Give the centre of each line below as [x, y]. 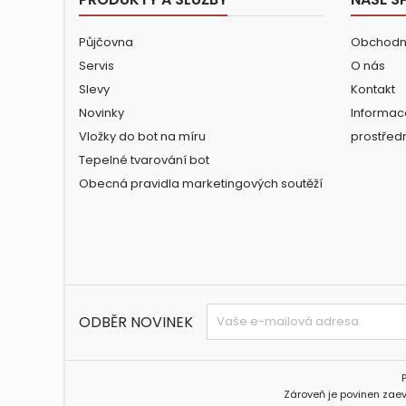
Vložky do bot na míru [142, 137]
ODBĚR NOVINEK [136, 323]
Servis [97, 66]
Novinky [101, 113]
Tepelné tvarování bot [144, 160]
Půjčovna [106, 43]
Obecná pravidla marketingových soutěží [201, 184]
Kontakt [373, 90]
